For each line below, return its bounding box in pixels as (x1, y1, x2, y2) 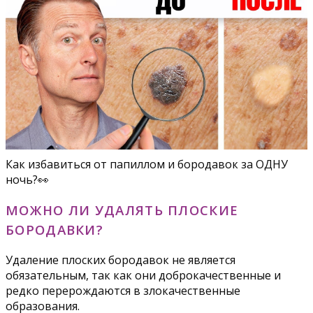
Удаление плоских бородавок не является (6, 252, 235, 268)
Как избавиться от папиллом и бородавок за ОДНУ (6, 156, 288, 172)
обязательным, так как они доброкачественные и (6, 268, 281, 284)
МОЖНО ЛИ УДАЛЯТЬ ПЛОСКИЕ (6, 201, 239, 219)
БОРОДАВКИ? (6, 220, 103, 238)
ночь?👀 (6, 171, 49, 187)
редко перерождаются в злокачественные (6, 283, 240, 299)
